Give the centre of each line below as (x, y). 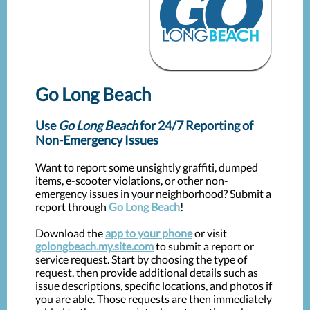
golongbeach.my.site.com (94, 246)
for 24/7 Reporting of (195, 125)
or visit (210, 233)
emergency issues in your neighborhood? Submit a (153, 193)
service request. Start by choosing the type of (141, 259)
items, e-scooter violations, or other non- (132, 180)
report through (72, 207)
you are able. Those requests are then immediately (154, 299)
